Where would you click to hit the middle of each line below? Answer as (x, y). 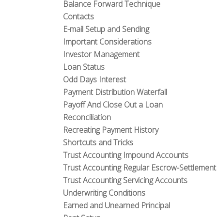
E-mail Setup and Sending (106, 29)
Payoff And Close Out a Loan (113, 105)
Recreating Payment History (111, 130)
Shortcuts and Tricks (98, 142)
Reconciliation (87, 117)
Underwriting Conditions (104, 193)
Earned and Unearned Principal (116, 205)
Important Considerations (107, 42)
